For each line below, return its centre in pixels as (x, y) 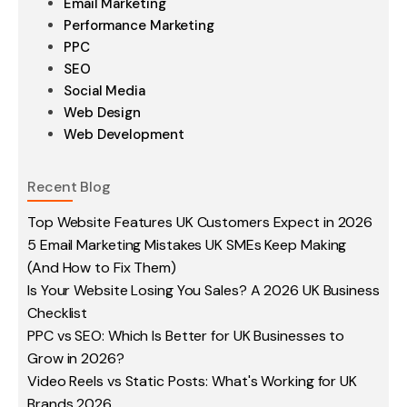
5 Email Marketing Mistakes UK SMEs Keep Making (187, 245)
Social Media (104, 91)
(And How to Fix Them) (102, 268)
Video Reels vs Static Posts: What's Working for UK (192, 381)
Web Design (102, 113)
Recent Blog (69, 187)
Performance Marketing (139, 25)
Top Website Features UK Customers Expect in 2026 (200, 222)
